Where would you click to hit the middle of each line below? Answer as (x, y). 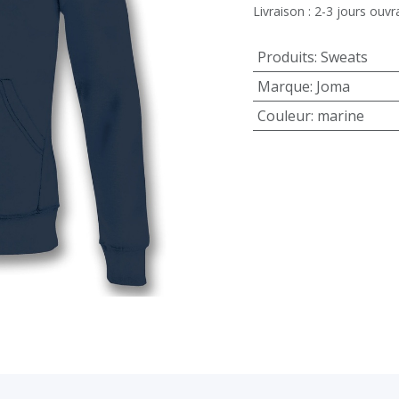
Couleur (284, 116)
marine (340, 116)
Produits (285, 57)
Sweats (344, 57)
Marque (283, 86)
